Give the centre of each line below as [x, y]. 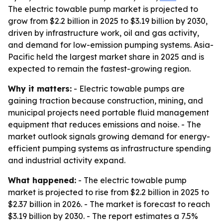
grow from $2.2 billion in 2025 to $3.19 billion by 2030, [108, 21]
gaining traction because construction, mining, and [106, 101]
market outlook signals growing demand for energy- [109, 136]
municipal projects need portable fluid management [109, 112]
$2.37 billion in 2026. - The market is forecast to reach [109, 204]
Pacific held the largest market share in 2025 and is [106, 57]
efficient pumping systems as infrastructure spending [110, 148]
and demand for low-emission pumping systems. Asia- [111, 45]
